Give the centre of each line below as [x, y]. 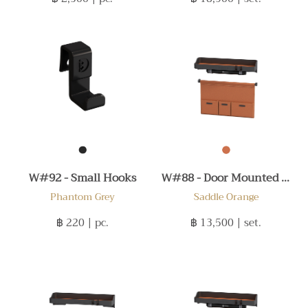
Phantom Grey [82, 197]
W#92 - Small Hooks [82, 178]
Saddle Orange [226, 197]
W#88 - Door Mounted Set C [285, 178]
